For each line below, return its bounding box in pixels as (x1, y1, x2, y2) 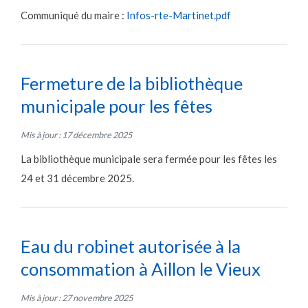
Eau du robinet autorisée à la (21, 236, 241, 257)
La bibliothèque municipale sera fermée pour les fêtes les (21, 153, 277, 166)
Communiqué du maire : (21, 8, 126, 21)
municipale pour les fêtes (21, 95, 212, 116)
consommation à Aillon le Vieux (21, 258, 261, 280)
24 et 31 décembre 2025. (21, 172, 136, 185)
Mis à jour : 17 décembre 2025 (21, 129, 132, 141)
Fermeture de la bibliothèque (21, 72, 243, 93)
